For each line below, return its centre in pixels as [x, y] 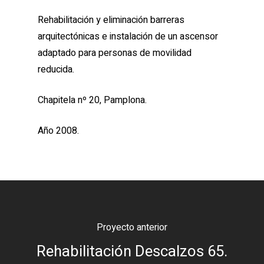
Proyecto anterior [132, 228]
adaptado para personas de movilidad [115, 53]
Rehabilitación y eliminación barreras [111, 20]
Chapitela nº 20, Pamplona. [92, 100]
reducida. [56, 70]
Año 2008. [58, 131]
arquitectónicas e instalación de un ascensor [128, 37]
